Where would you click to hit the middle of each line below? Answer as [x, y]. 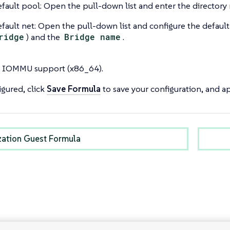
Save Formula [73, 89]
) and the [44, 37]
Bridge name [92, 37]
